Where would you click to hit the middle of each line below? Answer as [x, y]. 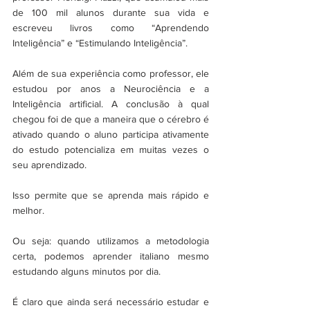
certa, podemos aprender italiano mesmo [111, 256]
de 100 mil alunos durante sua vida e [111, 13]
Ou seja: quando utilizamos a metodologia [111, 241]
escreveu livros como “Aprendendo [111, 28]
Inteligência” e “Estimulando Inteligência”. [100, 43]
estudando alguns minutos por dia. [86, 272]
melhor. [28, 211]
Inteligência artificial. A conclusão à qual [111, 104]
